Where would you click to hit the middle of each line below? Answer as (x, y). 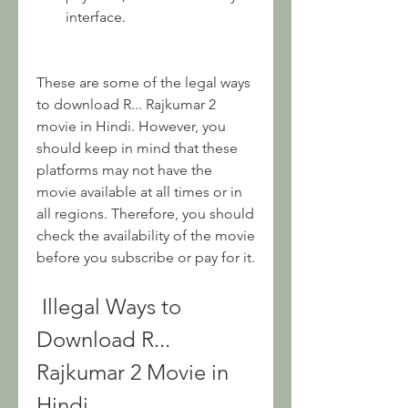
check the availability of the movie (146, 235)
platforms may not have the (124, 170)
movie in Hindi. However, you (131, 126)
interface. (96, 17)
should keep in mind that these (137, 148)
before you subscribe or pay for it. (146, 257)
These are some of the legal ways (143, 82)
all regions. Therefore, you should (145, 214)
